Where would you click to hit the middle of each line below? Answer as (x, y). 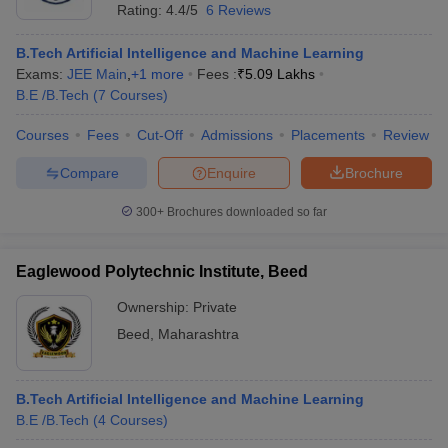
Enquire (231, 172)
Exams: (41, 74)
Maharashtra (198, 334)
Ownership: (155, 307)
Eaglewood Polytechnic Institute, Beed (162, 271)
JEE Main (97, 74)
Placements (328, 135)
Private (215, 307)
